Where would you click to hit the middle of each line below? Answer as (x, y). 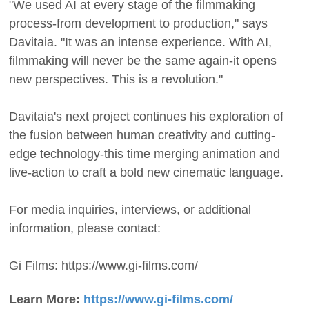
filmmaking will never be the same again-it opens (143, 60)
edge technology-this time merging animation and (144, 153)
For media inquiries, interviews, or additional (130, 209)
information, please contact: (85, 228)
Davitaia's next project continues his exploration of (146, 116)
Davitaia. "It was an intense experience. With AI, (140, 42)
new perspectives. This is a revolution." (116, 79)
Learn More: (46, 299)
